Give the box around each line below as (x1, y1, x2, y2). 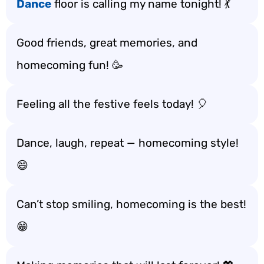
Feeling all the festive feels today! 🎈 (16, 97, 208, 111)
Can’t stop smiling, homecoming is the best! (16, 197, 246, 211)
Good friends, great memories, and (16, 36, 197, 49)
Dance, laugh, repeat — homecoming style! (16, 136, 239, 150)
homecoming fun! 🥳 (16, 58, 123, 72)
